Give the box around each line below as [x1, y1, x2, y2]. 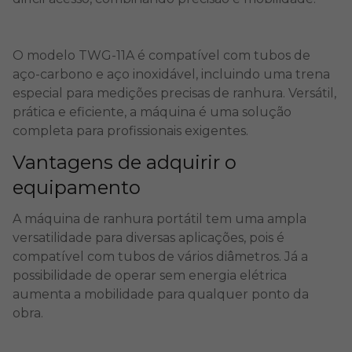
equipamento [13, 176, 141, 199]
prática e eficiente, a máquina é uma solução [13, 104, 291, 119]
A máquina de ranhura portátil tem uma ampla [13, 211, 306, 226]
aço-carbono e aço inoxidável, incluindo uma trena [13, 67, 330, 82]
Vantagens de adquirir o [13, 151, 236, 174]
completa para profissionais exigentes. [13, 123, 248, 138]
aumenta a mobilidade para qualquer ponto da [13, 287, 309, 302]
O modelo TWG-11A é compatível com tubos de [13, 48, 310, 63]
